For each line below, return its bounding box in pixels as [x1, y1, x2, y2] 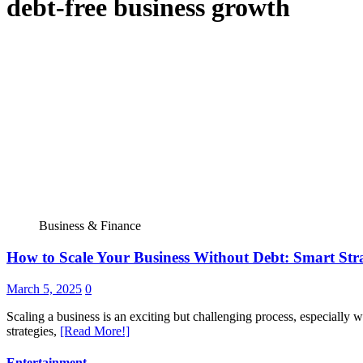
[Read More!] [60, 323, 130, 338]
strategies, [6, 323, 60, 338]
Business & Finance [39, 219, 141, 233]
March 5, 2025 [6, 281, 82, 296]
